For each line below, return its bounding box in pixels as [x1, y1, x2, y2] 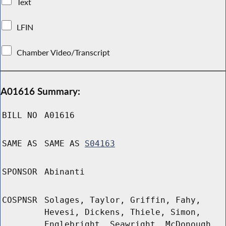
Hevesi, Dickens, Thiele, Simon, [44, 207, 201, 217]
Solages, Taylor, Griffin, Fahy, [44, 195, 201, 205]
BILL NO [2, 110, 37, 121]
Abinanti [44, 167, 85, 177]
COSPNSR [2, 195, 37, 205]
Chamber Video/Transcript [15, 47, 112, 58]
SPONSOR [2, 167, 37, 177]
